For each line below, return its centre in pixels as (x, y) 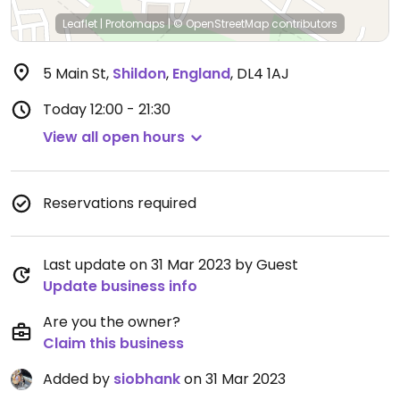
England (201, 74)
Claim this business (113, 343)
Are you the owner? (112, 322)
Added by (78, 379)
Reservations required (120, 203)
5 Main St (75, 74)
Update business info (120, 286)
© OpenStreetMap (221, 24)
